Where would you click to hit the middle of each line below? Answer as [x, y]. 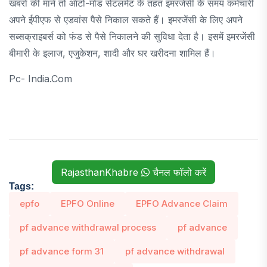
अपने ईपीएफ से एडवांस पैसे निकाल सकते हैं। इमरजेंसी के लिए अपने [126, 19]
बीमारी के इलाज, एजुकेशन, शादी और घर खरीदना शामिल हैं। [112, 53]
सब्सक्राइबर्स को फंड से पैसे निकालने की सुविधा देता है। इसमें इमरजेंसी [132, 36]
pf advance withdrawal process [88, 227]
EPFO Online [88, 203]
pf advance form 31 [62, 251]
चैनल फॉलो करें [178, 172]
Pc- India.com [41, 78]
